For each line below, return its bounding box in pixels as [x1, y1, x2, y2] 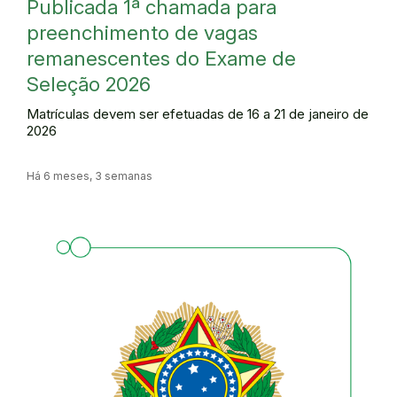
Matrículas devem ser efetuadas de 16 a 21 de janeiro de [27, 105, 369, 122]
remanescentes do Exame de [27, 46, 296, 70]
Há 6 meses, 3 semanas [27, 168, 152, 183]
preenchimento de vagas [27, 20, 258, 44]
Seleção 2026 [27, 72, 151, 96]
